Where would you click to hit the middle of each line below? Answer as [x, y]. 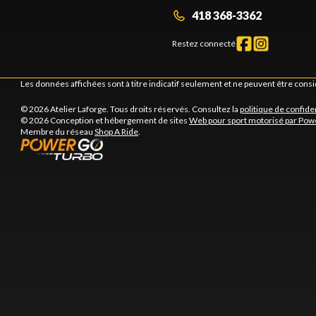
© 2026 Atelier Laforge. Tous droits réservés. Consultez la [130, 109]
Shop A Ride [116, 131]
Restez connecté [204, 43]
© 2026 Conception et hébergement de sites [105, 120]
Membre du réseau [57, 131]
